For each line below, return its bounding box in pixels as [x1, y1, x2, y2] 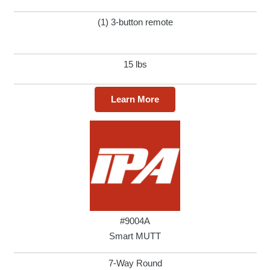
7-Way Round [108, 258, 162, 269]
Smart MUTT [109, 231, 161, 242]
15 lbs [123, 59, 147, 70]
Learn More [111, 94, 159, 105]
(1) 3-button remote [97, 17, 173, 28]
